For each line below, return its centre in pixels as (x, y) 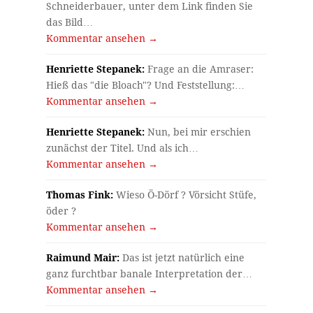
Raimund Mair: (83, 257)
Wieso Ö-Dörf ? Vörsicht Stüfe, (185, 195)
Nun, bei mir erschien (198, 132)
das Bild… (70, 22)
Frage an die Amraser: (199, 69)
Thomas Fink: (80, 195)
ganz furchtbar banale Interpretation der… (150, 274)
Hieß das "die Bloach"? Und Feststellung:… (146, 85)
